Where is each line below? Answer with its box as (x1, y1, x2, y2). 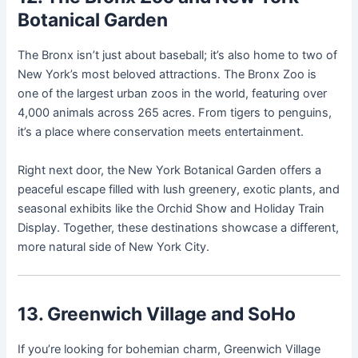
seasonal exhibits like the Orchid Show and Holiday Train (18, 201, 325, 216)
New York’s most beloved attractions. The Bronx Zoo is (18, 67, 317, 82)
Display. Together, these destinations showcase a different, (18, 220, 340, 235)
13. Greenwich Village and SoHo (18, 303, 296, 326)
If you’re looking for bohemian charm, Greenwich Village (18, 341, 321, 356)
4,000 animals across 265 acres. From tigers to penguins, (18, 105, 332, 121)
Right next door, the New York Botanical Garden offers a (18, 162, 322, 177)
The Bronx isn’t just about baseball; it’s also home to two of (18, 48, 338, 63)
